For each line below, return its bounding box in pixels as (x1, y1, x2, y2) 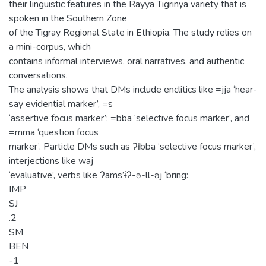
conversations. (9, 68, 68, 82)
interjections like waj (9, 154, 93, 167)
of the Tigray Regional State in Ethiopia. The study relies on (9, 26, 252, 39)
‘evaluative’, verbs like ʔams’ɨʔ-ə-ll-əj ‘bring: (9, 168, 188, 182)
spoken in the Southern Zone (9, 11, 127, 25)
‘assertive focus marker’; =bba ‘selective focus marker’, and (9, 111, 249, 125)
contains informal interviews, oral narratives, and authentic (9, 54, 244, 68)
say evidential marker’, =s (9, 97, 113, 110)
